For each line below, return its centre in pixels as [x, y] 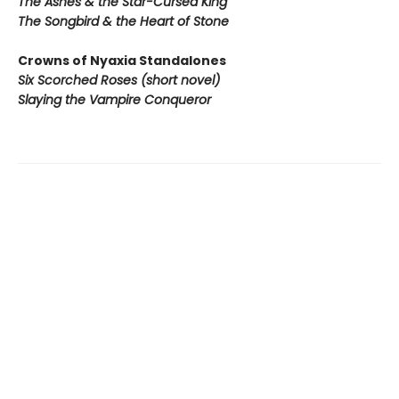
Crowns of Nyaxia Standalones [122, 61]
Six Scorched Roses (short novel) [119, 81]
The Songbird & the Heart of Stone [123, 22]
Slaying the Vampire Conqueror [114, 100]
